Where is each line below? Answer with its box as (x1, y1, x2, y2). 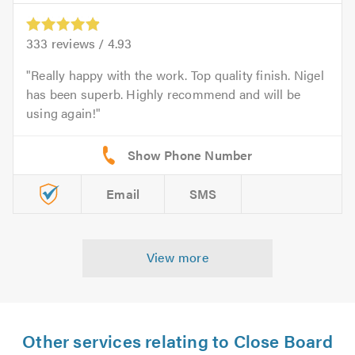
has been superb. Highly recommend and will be (26, 84, 301, 103)
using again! (26, 103, 97, 122)
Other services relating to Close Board (22, 327, 333, 353)
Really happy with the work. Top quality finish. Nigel (31, 65, 324, 84)
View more (146, 247, 209, 266)
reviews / (48, 33, 108, 52)
